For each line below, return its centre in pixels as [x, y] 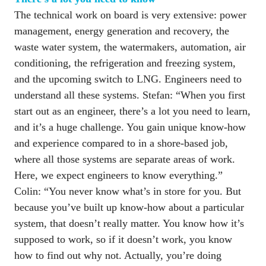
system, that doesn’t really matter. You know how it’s [129, 223]
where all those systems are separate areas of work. [125, 159]
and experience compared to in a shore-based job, [121, 143]
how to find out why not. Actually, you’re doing [118, 255]
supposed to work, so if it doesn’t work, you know [123, 239]
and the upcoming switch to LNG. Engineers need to [128, 79]
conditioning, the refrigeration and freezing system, [125, 63]
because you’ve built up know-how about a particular [129, 207]
